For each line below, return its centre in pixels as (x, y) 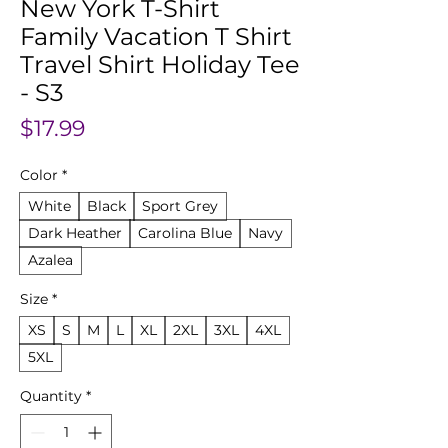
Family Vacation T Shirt (156, 36)
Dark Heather (75, 233)
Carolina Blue (185, 233)
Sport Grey (180, 206)
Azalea (50, 260)
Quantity (51, 396)
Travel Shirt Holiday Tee (160, 64)
